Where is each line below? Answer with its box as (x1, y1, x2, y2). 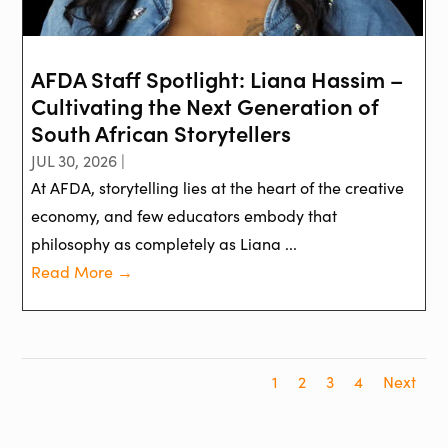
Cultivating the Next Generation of (31, 90, 380, 122)
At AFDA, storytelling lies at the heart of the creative (31, 177, 405, 199)
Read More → (31, 261, 134, 283)
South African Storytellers (31, 117, 292, 149)
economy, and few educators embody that (31, 205, 338, 227)
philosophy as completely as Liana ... (31, 233, 298, 255)
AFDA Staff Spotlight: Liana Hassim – (31, 63, 404, 95)
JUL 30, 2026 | (31, 150, 126, 172)
